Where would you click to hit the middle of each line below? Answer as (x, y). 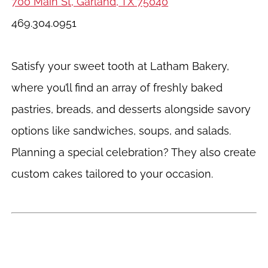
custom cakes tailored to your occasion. (112, 174)
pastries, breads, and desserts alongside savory (131, 109)
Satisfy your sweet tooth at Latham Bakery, (121, 66)
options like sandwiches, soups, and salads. (121, 131)
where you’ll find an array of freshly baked (117, 88)
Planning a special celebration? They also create (134, 152)
